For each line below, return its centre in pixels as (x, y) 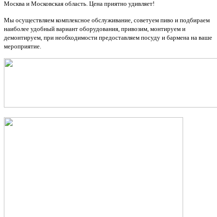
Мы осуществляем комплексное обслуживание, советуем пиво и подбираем (107, 20)
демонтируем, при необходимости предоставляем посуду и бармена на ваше (108, 37)
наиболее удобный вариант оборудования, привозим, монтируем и (95, 29)
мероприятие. (23, 46)
